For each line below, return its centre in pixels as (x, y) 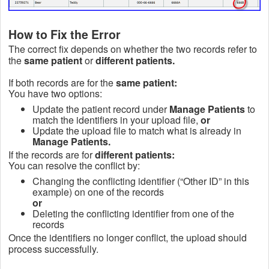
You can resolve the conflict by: (74, 166)
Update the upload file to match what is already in (137, 131)
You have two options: (55, 94)
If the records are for (50, 155)
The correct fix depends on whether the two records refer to (133, 49)
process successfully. (53, 249)
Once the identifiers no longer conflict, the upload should (128, 238)
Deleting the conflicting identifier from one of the (133, 214)
